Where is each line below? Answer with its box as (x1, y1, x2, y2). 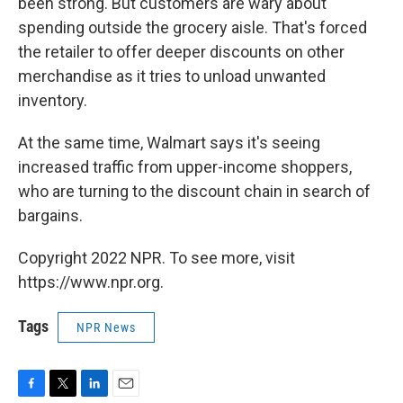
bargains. (18, 206, 83, 225)
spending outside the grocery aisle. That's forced (18, 18, 367, 37)
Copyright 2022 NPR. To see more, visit (18, 248, 295, 267)
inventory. (18, 91, 87, 110)
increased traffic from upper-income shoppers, (18, 157, 352, 176)
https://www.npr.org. (18, 273, 164, 291)
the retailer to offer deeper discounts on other (18, 42, 345, 61)
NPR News (76, 320, 136, 335)
